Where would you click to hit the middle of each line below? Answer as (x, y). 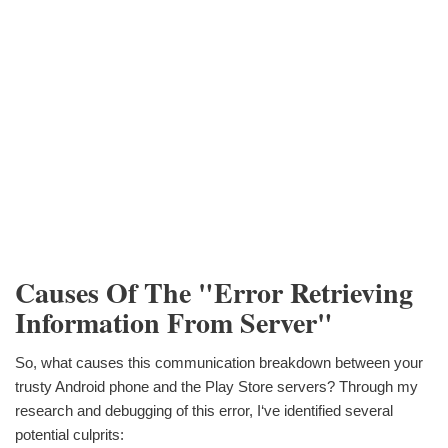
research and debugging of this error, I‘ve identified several (204, 410)
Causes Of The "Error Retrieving (214, 292)
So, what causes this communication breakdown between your (219, 362)
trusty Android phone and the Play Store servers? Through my (216, 386)
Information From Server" (174, 322)
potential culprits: (69, 434)
